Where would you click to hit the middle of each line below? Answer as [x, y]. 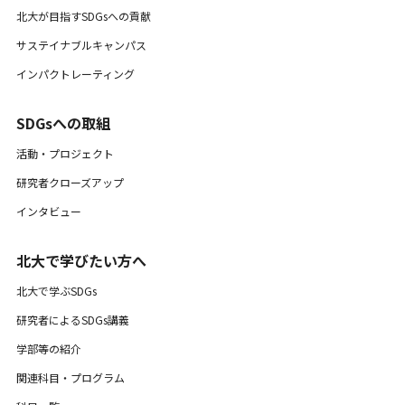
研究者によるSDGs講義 [72, 320]
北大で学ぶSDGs [56, 291]
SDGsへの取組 [63, 123]
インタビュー [48, 212]
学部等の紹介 [48, 349]
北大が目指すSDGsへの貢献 [83, 16]
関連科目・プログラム [70, 378]
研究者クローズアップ [70, 183]
